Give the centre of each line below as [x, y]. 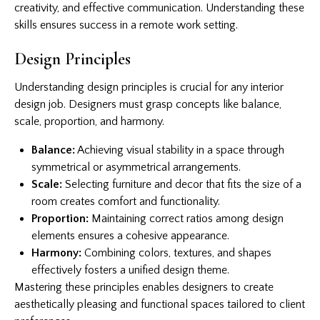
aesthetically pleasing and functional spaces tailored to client [160, 304]
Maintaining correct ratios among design [186, 218]
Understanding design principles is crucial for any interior [149, 87]
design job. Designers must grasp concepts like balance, [148, 104]
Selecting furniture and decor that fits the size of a [182, 184]
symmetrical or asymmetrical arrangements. [136, 167]
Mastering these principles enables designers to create [144, 287]
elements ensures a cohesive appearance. [130, 235]
